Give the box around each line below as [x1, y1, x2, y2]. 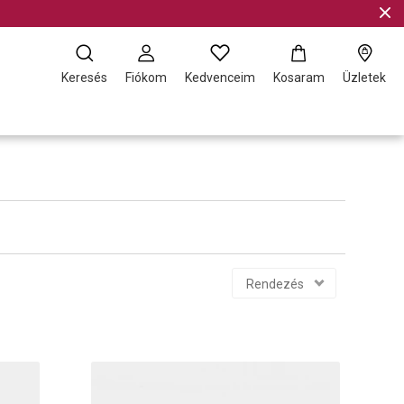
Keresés [61, 70, 107, 85]
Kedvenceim [185, 70, 255, 85]
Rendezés [246, 277, 304, 291]
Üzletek [343, 70, 386, 85]
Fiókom [125, 70, 167, 85]
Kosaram [273, 70, 325, 85]
